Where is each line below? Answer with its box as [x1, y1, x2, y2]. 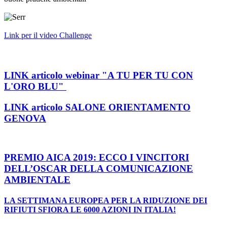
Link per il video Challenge [4, 30, 92, 40]
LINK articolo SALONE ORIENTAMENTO [4, 101, 191, 112]
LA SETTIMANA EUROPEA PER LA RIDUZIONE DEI [4, 196, 207, 205]
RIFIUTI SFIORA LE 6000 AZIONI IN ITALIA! [4, 205, 176, 214]
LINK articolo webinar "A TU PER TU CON [4, 70, 193, 81]
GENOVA [4, 112, 46, 124]
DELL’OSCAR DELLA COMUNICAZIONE [4, 163, 193, 174]
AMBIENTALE [4, 174, 70, 185]
